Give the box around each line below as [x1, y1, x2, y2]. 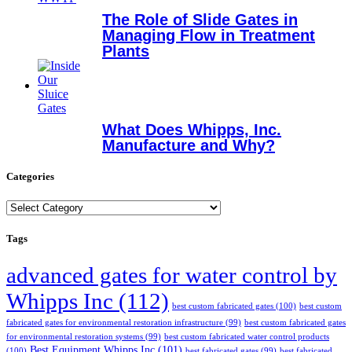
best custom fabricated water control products [164, 332, 329, 342]
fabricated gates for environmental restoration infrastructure [6, 318, 223, 328]
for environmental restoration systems [6, 332, 143, 342]
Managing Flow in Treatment [102, 26, 315, 44]
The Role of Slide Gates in [102, 10, 298, 28]
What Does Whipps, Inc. [102, 120, 281, 138]
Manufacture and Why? [102, 136, 275, 154]
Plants [102, 42, 149, 60]
